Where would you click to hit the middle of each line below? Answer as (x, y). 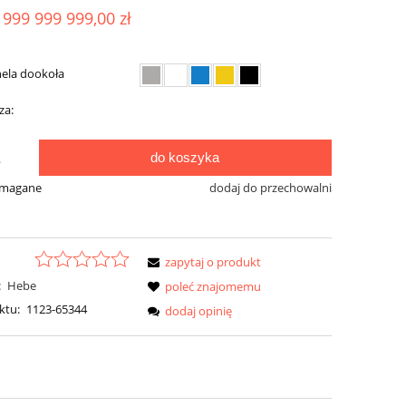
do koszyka (185, 158)
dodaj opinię (199, 310)
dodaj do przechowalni (270, 188)
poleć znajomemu (213, 286)
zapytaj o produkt (213, 261)
